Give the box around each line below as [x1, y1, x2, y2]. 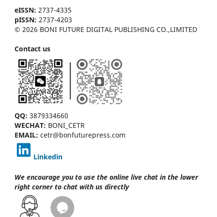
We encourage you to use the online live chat [15, 172, 160, 182]
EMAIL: [15, 130, 38, 139]
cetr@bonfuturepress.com [38, 130, 125, 139]
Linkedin [33, 152, 62, 161]
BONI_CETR [48, 120, 85, 130]
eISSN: [15, 5, 36, 15]
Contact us [15, 44, 50, 53]
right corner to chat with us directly [15, 182, 129, 191]
